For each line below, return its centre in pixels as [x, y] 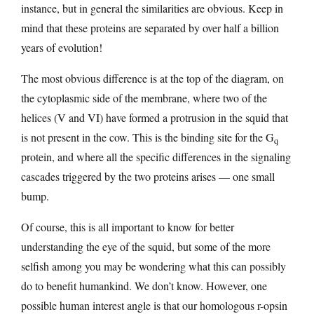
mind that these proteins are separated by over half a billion [150, 28]
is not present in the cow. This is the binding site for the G [148, 137]
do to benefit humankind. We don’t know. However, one [144, 286]
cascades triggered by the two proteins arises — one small [148, 177]
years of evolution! [62, 48]
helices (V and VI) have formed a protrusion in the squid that [155, 118]
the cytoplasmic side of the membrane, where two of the [144, 98]
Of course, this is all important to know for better [128, 227]
